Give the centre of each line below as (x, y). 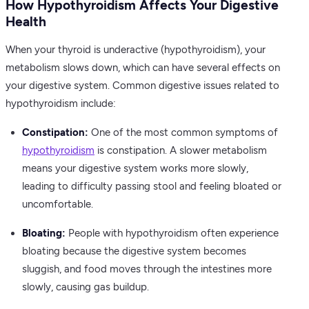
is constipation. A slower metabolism (181, 150)
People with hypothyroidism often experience (172, 233)
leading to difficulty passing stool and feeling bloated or (152, 186)
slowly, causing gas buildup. (86, 287)
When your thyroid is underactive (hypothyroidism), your (136, 50)
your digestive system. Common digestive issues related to (142, 86)
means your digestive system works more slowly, (135, 168)
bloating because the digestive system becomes (134, 251)
